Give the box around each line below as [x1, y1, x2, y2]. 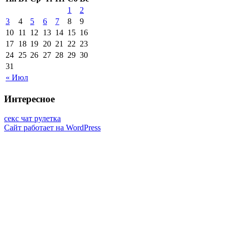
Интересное [4, 93, 55, 104]
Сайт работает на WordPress [4, 123, 101, 132]
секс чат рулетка [4, 114, 61, 123]
